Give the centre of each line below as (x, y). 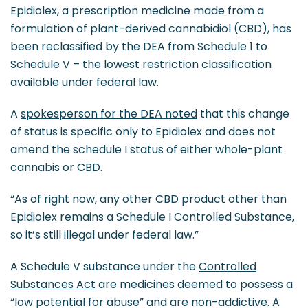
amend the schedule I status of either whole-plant (146, 150)
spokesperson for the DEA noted (109, 114)
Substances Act (53, 284)
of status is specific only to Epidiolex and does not (143, 132)
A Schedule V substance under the (104, 266)
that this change (243, 114)
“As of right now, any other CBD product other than (148, 199)
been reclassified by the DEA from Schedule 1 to (139, 46)
